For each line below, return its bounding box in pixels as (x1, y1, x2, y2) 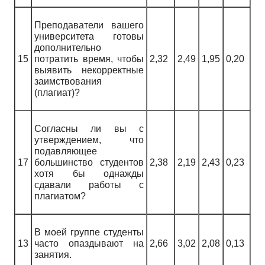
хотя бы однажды (34, 169, 144, 179)
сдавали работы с (34, 180, 144, 190)
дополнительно (34, 43, 101, 53)
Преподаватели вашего (34, 20, 144, 31)
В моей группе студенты (34, 227, 144, 238)
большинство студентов (34, 157, 144, 168)
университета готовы (34, 31, 144, 42)
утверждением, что (34, 135, 144, 146)
